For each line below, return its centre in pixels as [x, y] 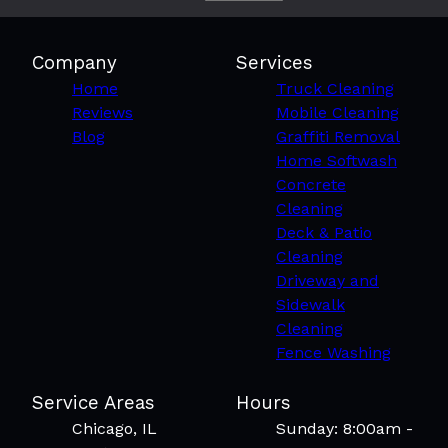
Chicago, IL [114, 429]
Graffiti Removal [338, 137]
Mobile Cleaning [337, 113]
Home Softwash [336, 161]
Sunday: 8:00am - [344, 429]
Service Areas [93, 403]
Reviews [102, 113]
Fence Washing [333, 353]
